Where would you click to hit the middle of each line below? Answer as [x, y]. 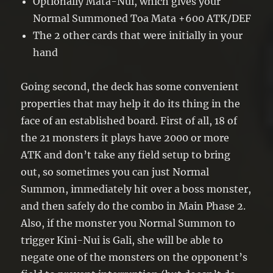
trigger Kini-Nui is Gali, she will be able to [122, 240]
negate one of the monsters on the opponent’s [134, 257]
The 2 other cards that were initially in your [138, 35]
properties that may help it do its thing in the [131, 103]
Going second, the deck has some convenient [130, 86]
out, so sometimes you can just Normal [115, 172]
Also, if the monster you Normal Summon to [128, 223]
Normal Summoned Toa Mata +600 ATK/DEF [142, 18]
